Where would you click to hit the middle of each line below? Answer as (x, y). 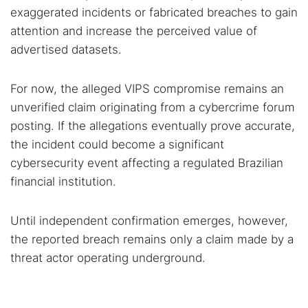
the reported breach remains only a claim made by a (152, 239)
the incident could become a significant (117, 144)
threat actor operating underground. (108, 258)
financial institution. (63, 181)
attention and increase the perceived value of (134, 31)
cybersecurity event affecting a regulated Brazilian (147, 163)
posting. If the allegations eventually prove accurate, (153, 126)
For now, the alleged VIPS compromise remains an (147, 89)
